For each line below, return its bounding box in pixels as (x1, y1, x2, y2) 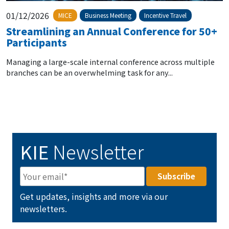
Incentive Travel (144, 10, 187, 19)
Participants (6, 35, 67, 49)
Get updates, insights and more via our (20, 190, 168, 202)
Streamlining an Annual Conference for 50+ (6, 24, 217, 38)
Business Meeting (85, 10, 131, 19)
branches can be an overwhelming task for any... (6, 66, 173, 78)
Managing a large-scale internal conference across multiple (6, 56, 215, 67)
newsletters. (20, 202, 67, 215)
